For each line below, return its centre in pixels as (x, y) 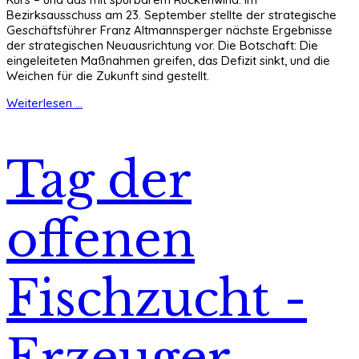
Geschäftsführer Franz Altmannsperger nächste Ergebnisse (169, 30)
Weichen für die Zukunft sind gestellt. (108, 76)
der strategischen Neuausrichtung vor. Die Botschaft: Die (162, 46)
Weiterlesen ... (44, 103)
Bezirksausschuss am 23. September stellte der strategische (171, 15)
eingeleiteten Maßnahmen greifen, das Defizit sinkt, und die (168, 61)
